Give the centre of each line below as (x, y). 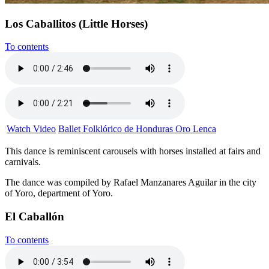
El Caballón (35, 216)
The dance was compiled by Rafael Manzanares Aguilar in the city (131, 183)
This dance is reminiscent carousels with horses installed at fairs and (133, 151)
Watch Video (31, 129)
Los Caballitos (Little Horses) (76, 23)
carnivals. (23, 162)
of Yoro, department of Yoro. (59, 193)
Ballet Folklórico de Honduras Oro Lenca (137, 129)
